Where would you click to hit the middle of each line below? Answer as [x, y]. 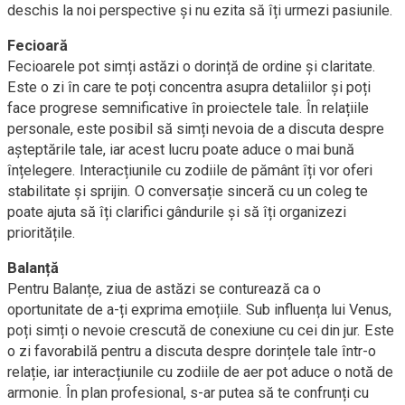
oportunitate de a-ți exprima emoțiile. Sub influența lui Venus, [199, 310]
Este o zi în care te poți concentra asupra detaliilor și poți [189, 87]
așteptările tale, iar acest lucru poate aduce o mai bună [181, 150]
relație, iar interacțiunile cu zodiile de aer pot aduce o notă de [200, 372]
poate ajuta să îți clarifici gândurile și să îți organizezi [177, 212]
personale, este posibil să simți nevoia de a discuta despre [196, 129]
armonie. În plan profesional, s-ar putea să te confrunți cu [188, 393]
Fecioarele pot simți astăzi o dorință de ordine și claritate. [192, 66]
